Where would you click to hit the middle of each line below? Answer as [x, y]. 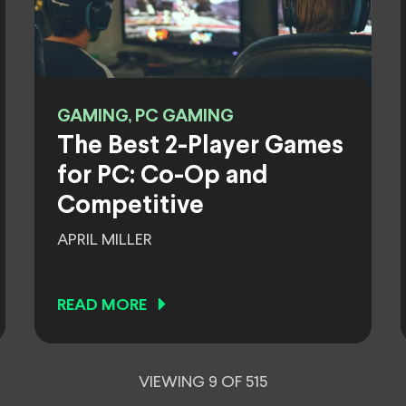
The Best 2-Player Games [200, 147]
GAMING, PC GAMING [145, 116]
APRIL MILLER [105, 240]
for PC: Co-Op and [163, 177]
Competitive [130, 207]
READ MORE [102, 306]
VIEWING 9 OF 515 [203, 382]
